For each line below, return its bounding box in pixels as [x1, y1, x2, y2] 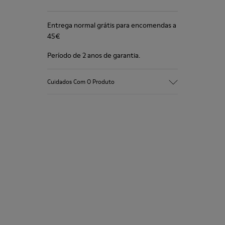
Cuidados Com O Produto [47, 77, 115, 86]
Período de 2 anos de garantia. [47, 50, 140, 60]
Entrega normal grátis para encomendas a [47, 20, 176, 30]
